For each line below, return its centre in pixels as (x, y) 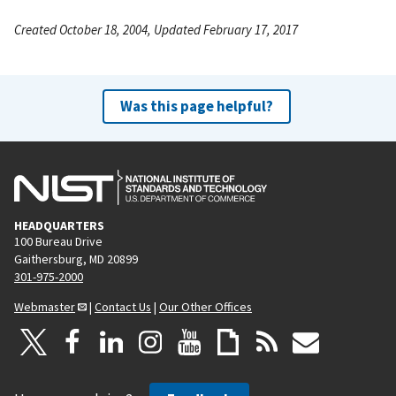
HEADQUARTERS (59, 225)
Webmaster (45, 306)
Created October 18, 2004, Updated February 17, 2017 (156, 29)
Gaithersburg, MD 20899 (76, 259)
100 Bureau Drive (58, 241)
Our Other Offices (206, 306)
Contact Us (123, 306)
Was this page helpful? (196, 106)
